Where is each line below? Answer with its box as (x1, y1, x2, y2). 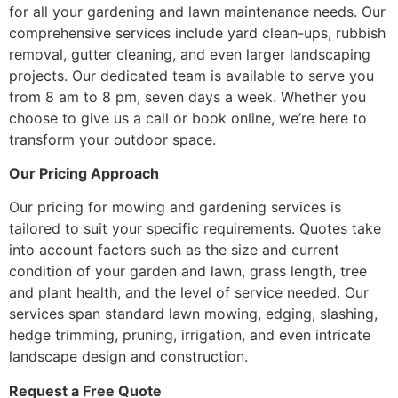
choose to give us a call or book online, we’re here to (9, 108, 367, 127)
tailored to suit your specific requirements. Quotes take (9, 219, 381, 238)
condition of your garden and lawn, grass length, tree (9, 262, 367, 281)
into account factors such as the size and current (9, 241, 339, 259)
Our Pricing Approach (9, 163, 159, 182)
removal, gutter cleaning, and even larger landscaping (9, 44, 370, 63)
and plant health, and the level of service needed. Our (9, 283, 369, 302)
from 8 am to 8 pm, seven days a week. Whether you (9, 87, 366, 106)
